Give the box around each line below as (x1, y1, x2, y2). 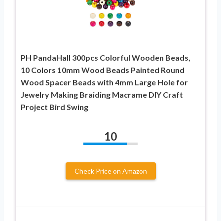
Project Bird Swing (21, 102, 88, 111)
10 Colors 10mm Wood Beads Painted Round (21, 65, 184, 74)
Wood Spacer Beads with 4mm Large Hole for (21, 77, 188, 87)
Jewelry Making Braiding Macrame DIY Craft (21, 89, 183, 99)
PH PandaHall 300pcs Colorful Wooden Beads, (21, 52, 190, 62)
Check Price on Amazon (74, 166, 147, 175)
